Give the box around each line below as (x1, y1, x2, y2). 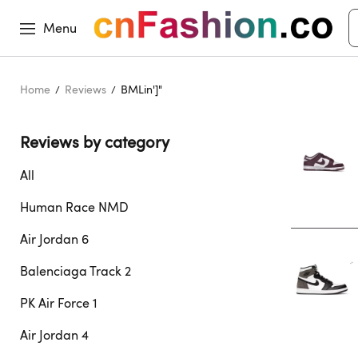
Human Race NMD (20, 198, 129, 216)
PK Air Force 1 (20, 294, 97, 312)
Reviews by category (20, 130, 173, 153)
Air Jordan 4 (20, 326, 89, 344)
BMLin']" (121, 82, 162, 97)
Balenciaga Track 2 (20, 262, 131, 280)
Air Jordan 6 (20, 230, 89, 248)
